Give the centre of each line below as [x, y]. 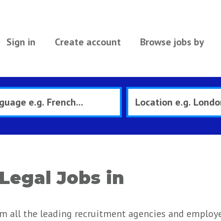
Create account [88, 42]
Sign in [21, 42]
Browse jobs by [172, 42]
